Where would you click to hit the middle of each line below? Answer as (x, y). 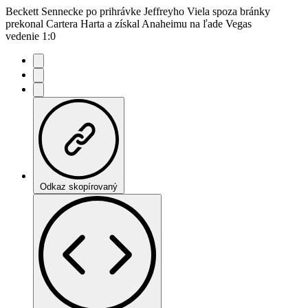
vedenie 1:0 (31, 36)
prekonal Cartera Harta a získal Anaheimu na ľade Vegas (129, 23)
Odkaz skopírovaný (79, 186)
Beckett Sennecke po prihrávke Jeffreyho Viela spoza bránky (138, 11)
